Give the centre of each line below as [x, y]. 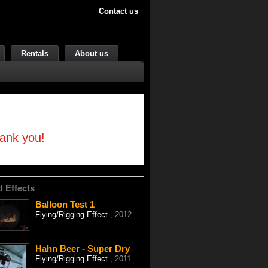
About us [92, 54]
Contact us [118, 11]
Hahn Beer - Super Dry [82, 249]
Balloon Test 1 [65, 204]
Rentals [35, 54]
